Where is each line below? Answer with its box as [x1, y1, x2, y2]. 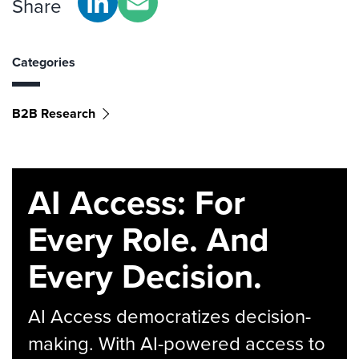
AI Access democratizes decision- [28, 302, 311, 331]
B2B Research [12, 104, 95, 123]
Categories [12, 53, 75, 71]
